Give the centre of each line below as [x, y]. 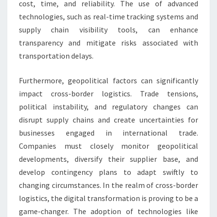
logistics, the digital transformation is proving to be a [108, 198]
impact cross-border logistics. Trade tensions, [108, 94]
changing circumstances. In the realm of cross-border [108, 185]
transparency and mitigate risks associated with [108, 43]
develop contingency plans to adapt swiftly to [108, 172]
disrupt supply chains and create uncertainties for [108, 120]
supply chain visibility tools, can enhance [108, 30]
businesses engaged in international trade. [108, 133]
